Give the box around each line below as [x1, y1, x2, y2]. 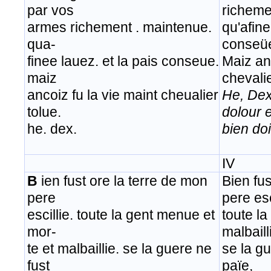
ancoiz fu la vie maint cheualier [27, 87, 218, 103]
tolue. [27, 104, 61, 120]
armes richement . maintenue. [27, 19, 212, 36]
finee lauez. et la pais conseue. [27, 53, 219, 70]
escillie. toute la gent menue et [27, 207, 215, 223]
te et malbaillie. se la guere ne [27, 241, 212, 257]
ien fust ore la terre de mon [38, 173, 207, 189]
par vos [27, 2, 74, 19]
